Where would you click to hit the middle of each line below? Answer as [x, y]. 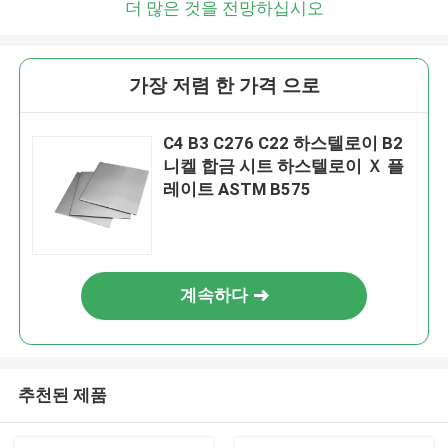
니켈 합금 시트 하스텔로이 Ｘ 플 [284, 166]
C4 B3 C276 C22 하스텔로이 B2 [283, 143]
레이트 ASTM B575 [237, 189]
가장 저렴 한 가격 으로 [224, 86]
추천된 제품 [62, 394]
